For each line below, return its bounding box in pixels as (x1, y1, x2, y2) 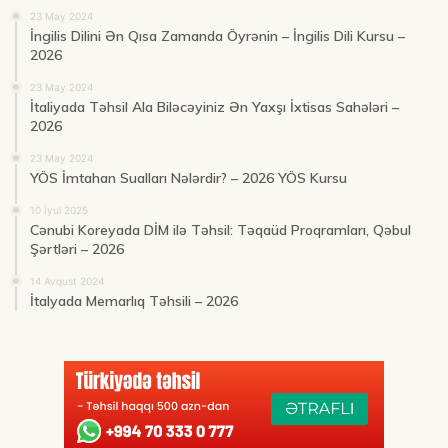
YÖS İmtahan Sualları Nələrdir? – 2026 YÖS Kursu (30, 169, 347, 188)
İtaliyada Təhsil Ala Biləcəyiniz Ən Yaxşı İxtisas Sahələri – (30, 98, 399, 117)
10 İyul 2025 (30, 204, 88, 217)
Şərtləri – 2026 (30, 240, 124, 259)
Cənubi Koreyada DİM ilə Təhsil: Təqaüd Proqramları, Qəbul (30, 221, 411, 240)
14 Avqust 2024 (30, 275, 104, 288)
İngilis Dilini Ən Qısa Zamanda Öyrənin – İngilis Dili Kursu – (30, 27, 405, 46)
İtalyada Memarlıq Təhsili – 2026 (30, 292, 238, 311)
